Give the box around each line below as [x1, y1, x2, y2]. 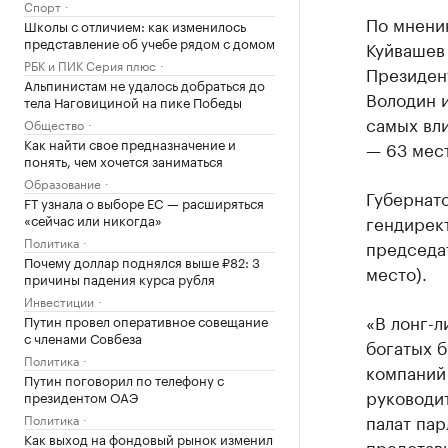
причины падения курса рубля [24, 267, 215, 288]
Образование [24, 172, 101, 192]
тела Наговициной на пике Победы [24, 90, 242, 111]
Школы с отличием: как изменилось [24, 14, 246, 35]
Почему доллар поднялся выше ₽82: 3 [24, 250, 260, 271]
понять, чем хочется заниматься [24, 149, 223, 170]
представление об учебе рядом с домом [24, 31, 275, 52]
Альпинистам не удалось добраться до [24, 73, 265, 94]
